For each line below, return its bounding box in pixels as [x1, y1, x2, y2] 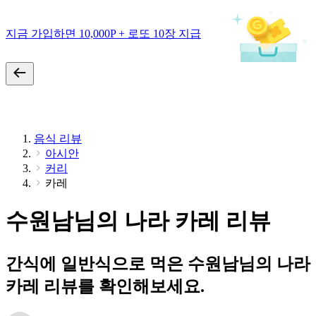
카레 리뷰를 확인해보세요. [6, 276, 205, 296]
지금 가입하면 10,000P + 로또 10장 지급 [6, 27, 201, 39]
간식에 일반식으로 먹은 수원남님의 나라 [6, 254, 310, 273]
